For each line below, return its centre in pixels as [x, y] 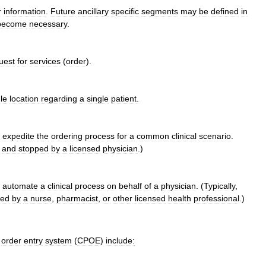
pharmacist [77, 198]
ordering [67, 136]
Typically [219, 186]
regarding [59, 99]
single [98, 99]
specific [125, 11]
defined [225, 11]
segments [160, 11]
